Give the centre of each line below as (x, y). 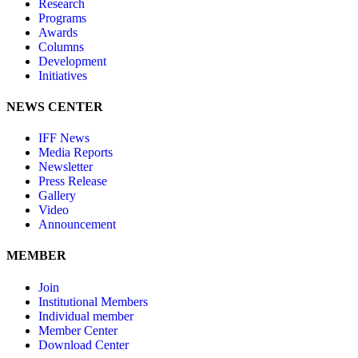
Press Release (73, 181)
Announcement (77, 225)
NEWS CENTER (55, 106)
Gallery (57, 196)
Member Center (78, 330)
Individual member (86, 316)
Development (72, 61)
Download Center (84, 344)
